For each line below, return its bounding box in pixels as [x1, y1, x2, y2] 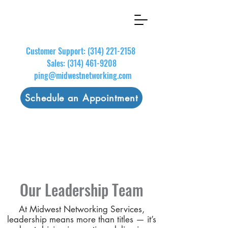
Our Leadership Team [19, 178, 144, 201]
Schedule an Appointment [25, 92, 138, 104]
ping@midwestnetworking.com [34, 69, 131, 81]
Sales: [44, 57, 67, 69]
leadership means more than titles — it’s [7, 214, 156, 225]
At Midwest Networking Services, [18, 204, 145, 215]
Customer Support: [25, 45, 88, 57]
